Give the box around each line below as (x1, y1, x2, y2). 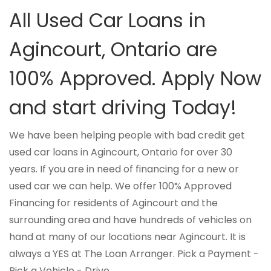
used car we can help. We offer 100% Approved (9, 179, 232, 193)
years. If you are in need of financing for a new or (9, 162, 239, 176)
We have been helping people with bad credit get (9, 128, 245, 142)
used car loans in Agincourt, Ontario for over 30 (9, 145, 232, 159)
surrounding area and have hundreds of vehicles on (9, 213, 252, 227)
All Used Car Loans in (9, 7, 206, 34)
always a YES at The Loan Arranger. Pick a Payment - (9, 247, 259, 261)
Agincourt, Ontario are (9, 36, 217, 63)
